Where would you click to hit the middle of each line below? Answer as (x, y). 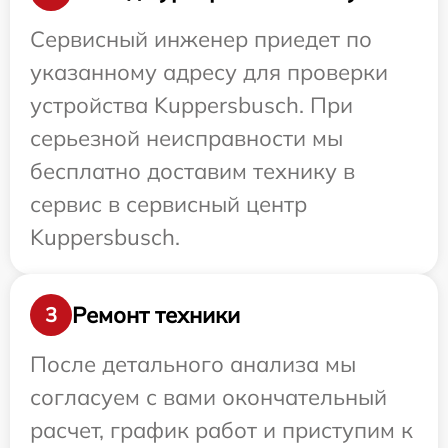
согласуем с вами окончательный (208, 397)
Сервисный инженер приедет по (201, 39)
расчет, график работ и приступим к (221, 430)
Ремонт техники (156, 314)
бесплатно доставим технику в (192, 171)
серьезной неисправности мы (186, 138)
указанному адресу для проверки (209, 72)
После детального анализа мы (193, 364)
